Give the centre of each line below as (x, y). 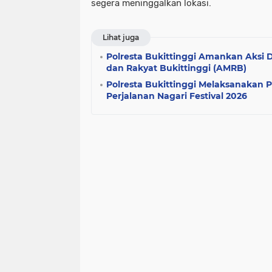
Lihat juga (121, 37)
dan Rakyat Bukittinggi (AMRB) (176, 68)
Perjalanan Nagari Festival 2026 (177, 96)
